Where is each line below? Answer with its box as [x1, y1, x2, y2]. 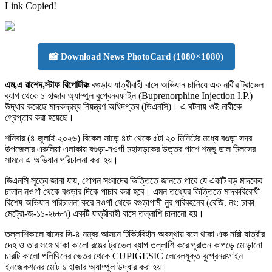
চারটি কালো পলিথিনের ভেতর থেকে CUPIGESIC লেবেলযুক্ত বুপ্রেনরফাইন [5, 250, 243, 261]
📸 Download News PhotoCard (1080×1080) [49, 51, 223, 61]
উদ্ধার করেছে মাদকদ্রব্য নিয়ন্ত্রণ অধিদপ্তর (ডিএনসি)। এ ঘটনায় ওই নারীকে [5, 101, 242, 112]
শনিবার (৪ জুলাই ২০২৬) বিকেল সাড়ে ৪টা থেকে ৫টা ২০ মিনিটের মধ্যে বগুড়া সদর [5, 132, 252, 143]
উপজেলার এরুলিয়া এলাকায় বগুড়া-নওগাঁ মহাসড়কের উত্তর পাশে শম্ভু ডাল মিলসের [5, 143, 256, 154]
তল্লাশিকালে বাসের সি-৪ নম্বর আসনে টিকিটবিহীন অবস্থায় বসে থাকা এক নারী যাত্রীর [5, 228, 265, 239]
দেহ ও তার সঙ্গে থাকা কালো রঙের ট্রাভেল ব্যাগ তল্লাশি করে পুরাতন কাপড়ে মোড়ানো [5, 239, 262, 250]
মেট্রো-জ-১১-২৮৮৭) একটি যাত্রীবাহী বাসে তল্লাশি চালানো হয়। [5, 208, 204, 219]
